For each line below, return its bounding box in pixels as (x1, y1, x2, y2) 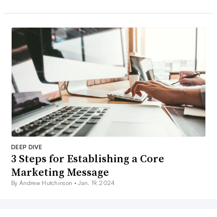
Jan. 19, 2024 (78, 179, 115, 187)
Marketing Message (11, 165, 109, 180)
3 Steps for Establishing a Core (11, 151, 164, 166)
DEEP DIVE (11, 143, 42, 151)
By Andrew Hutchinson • (11, 179, 78, 187)
